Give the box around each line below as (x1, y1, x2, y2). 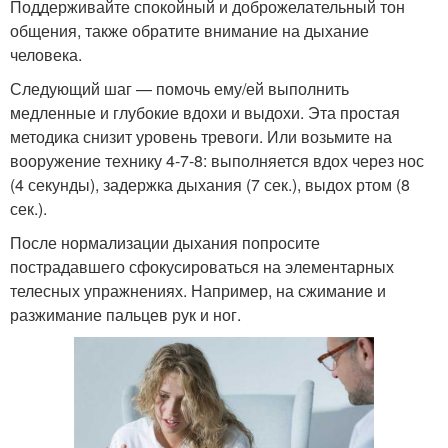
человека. (10, 43, 82, 67)
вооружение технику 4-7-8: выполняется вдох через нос (10, 149, 424, 173)
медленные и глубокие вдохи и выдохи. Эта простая (10, 101, 400, 125)
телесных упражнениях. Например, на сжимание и (10, 279, 386, 303)
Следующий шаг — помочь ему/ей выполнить (10, 77, 349, 101)
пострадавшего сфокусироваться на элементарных (10, 255, 394, 279)
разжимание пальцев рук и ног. (10, 303, 241, 327)
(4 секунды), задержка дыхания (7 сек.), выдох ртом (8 (10, 173, 410, 197)
